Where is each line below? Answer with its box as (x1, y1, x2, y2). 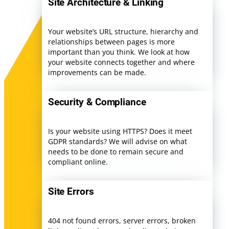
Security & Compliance (48, 97, 146, 108)
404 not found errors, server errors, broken (48, 216, 196, 226)
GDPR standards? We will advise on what (48, 136, 187, 146)
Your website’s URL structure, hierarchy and (48, 26, 198, 36)
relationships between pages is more (48, 36, 175, 47)
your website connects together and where (48, 57, 195, 67)
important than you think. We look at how (48, 47, 190, 57)
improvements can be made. (48, 67, 146, 77)
